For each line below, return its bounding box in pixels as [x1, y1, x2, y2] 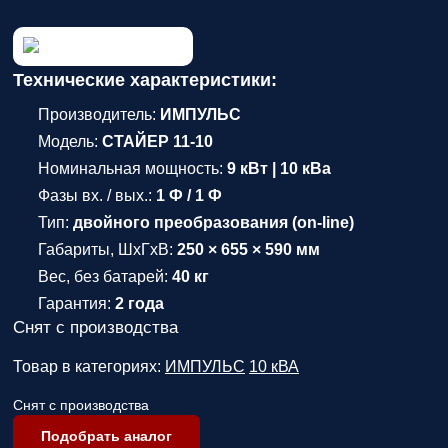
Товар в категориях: [13, 358, 165, 375]
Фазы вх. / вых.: [38, 187, 156, 204]
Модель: [38, 133, 102, 150]
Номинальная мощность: [38, 160, 227, 177]
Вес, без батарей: [38, 268, 172, 285]
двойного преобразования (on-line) [73, 214, 354, 231]
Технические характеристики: [13, 70, 277, 90]
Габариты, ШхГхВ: [38, 241, 177, 258]
